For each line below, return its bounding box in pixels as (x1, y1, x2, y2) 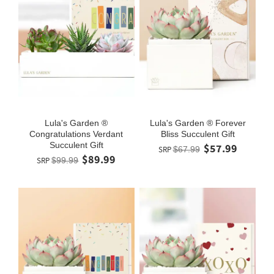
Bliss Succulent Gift (160, 128, 235, 139)
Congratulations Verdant (29, 128, 124, 139)
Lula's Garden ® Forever (149, 117, 246, 128)
